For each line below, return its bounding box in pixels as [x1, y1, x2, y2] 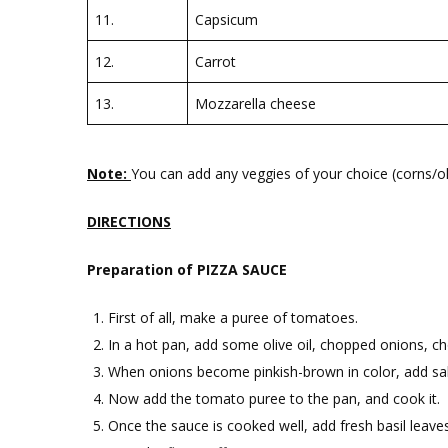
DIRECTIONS [87, 212, 171, 231]
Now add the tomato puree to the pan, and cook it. [108, 389, 440, 408]
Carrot [195, 52, 236, 71]
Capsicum [195, 10, 258, 29]
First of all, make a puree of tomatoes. [108, 308, 358, 327]
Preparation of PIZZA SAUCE [87, 260, 287, 279]
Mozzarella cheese [195, 94, 316, 113]
